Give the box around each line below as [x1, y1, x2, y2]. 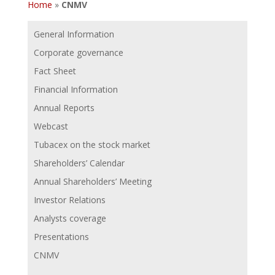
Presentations [33, 231, 89, 242]
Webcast [33, 120, 68, 132]
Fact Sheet [33, 65, 76, 77]
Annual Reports [33, 102, 95, 114]
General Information [33, 28, 114, 40]
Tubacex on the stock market [33, 139, 150, 150]
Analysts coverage [33, 212, 106, 224]
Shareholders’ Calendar [33, 157, 125, 169]
